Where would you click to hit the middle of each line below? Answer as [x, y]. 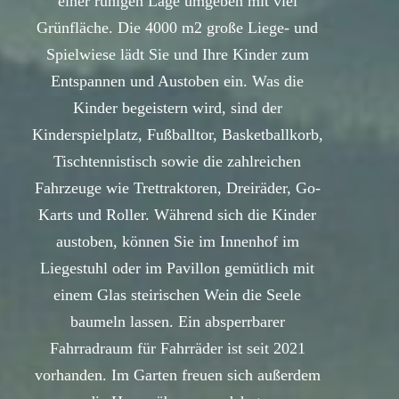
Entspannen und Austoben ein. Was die [177, 81]
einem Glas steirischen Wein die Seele [177, 295]
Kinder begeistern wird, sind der [177, 108]
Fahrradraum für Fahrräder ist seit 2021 [177, 349]
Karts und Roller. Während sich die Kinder [177, 215]
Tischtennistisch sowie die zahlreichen [177, 162]
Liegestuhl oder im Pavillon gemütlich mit [177, 269]
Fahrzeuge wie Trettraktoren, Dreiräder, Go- [177, 188]
